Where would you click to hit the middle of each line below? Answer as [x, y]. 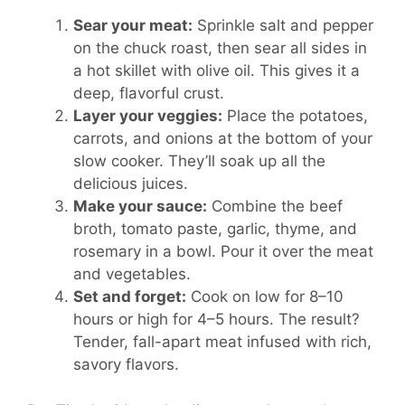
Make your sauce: [140, 207]
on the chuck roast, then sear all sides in [220, 48]
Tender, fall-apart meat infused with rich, [222, 342]
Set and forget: [130, 297]
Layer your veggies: [148, 116]
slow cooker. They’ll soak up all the [199, 161]
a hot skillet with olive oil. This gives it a [217, 71]
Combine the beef [275, 207]
